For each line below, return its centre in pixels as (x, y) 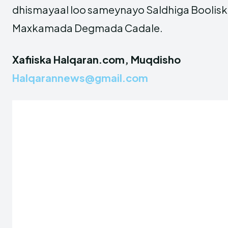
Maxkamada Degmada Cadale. (88, 28)
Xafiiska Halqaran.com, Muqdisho (96, 59)
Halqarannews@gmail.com (80, 78)
